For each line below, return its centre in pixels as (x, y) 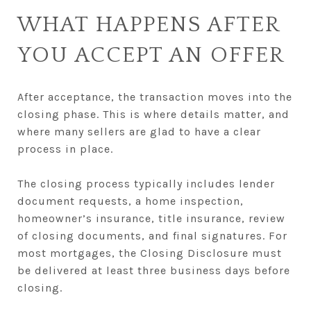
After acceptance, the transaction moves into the (155, 96)
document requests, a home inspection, (131, 201)
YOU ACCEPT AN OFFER (151, 55)
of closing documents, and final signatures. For (152, 235)
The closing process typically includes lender (146, 183)
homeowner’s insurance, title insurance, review (151, 218)
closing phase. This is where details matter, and (153, 114)
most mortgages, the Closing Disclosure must (150, 253)
